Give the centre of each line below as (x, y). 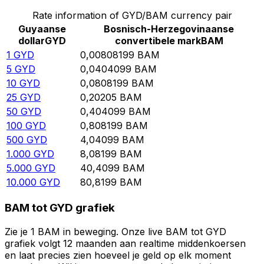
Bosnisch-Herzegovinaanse (169, 29)
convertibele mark (158, 41)
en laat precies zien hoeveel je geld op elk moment (118, 255)
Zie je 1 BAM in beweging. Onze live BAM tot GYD (115, 231)
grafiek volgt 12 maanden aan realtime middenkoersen (125, 243)
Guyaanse (42, 29)
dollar (32, 41)
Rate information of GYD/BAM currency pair (132, 16)
